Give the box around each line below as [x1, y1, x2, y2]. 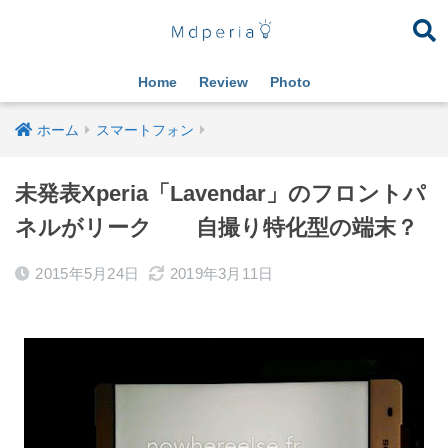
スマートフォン [96, 122, 194, 138]
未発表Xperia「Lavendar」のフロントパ [15, 181, 426, 206]
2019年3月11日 [169, 265, 274, 282]
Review [198, 74, 248, 90]
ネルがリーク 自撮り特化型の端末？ [15, 215, 418, 240]
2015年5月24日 [35, 265, 140, 282]
